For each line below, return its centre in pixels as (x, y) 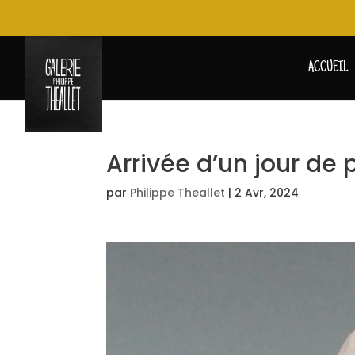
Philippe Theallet (178, 193)
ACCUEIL (328, 68)
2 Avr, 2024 (267, 193)
